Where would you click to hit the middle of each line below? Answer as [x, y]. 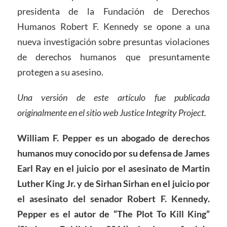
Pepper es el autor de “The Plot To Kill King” [113, 214]
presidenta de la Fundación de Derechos [113, 11]
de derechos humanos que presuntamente [113, 57]
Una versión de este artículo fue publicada [113, 97]
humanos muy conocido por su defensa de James [113, 153]
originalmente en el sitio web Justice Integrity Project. [111, 112]
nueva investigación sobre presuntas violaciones [113, 42]
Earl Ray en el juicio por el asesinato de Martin [113, 168]
